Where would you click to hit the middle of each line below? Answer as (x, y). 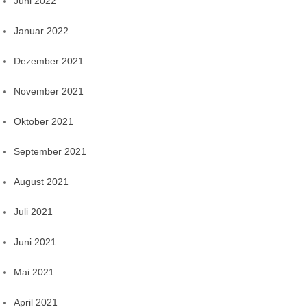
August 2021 (41, 182)
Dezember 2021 (49, 61)
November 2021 (49, 91)
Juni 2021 (35, 242)
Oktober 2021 (44, 122)
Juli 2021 (33, 212)
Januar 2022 (41, 31)
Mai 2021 (34, 272)
